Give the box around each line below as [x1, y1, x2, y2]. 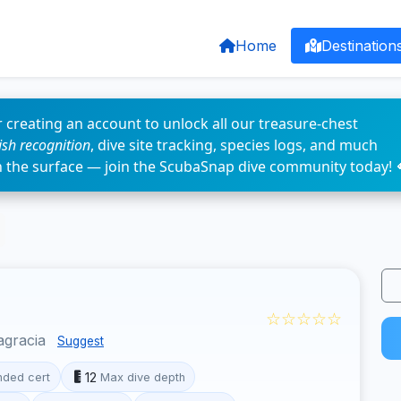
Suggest [57, 334, 104, 348]
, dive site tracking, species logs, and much [90, 135, 378, 155]
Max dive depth [99, 370, 185, 384]
